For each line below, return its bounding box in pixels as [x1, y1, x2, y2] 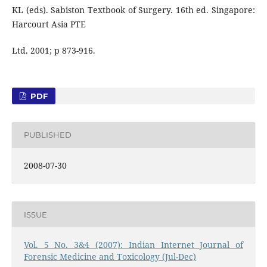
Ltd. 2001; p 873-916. [11, 44, 95, 56]
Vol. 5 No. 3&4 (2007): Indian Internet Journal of [23, 239, 244, 251]
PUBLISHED [23, 130, 72, 140]
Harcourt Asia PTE [11, 18, 86, 30]
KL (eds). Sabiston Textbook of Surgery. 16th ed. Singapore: [11, 4, 256, 15]
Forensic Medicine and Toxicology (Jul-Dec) [23, 251, 196, 263]
